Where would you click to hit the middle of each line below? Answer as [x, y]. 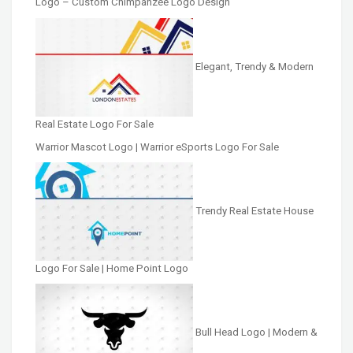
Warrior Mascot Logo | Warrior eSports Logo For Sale [157, 147]
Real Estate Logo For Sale [95, 124]
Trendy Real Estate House [255, 211]
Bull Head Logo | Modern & [256, 333]
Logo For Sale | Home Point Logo [112, 269]
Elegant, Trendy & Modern [255, 66]
